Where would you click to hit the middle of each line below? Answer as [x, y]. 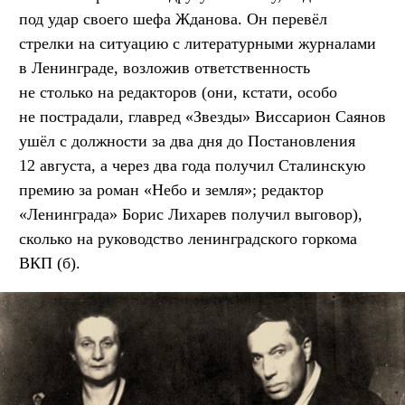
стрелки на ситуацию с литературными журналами [198, 43]
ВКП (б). [50, 263]
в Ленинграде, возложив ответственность [165, 67]
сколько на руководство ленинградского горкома [188, 238]
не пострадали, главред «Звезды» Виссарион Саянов [202, 116]
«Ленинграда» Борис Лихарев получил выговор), [191, 214]
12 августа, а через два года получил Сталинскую [192, 165]
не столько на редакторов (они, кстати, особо [178, 92]
